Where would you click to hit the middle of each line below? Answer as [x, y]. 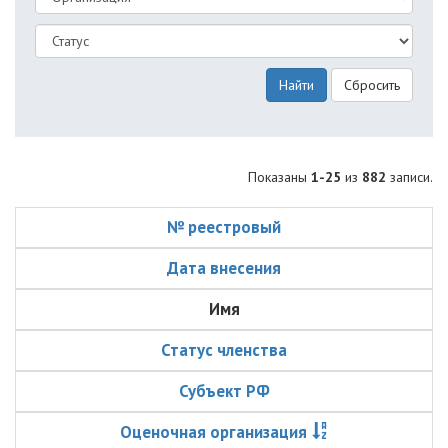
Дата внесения [224, 268]
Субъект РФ [224, 391]
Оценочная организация [213, 432]
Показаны [279, 177]
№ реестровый [224, 227]
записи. [409, 177]
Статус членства [224, 350]
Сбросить [372, 85]
